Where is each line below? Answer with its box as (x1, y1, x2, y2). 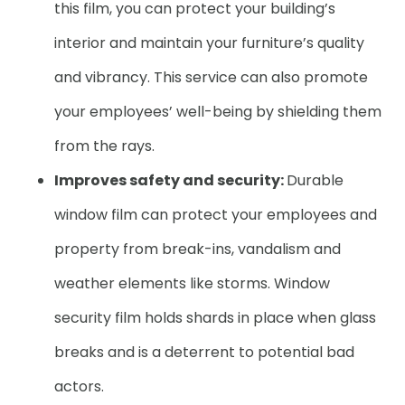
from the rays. (54, 136, 155, 156)
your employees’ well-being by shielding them (54, 101, 381, 122)
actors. (54, 376, 104, 397)
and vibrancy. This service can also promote (54, 67, 368, 88)
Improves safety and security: (54, 170, 287, 191)
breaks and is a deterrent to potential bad (54, 342, 354, 363)
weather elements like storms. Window (54, 273, 330, 294)
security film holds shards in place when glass (54, 307, 376, 328)
